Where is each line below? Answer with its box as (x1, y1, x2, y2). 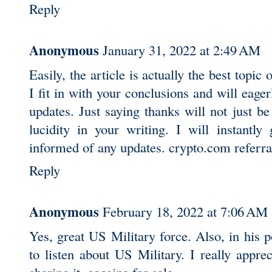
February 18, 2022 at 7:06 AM (103, 202, 268, 220)
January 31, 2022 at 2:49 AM (103, 40, 260, 59)
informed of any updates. (29, 137, 169, 156)
